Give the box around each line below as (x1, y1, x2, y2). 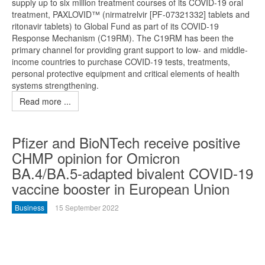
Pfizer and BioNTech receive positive (12, 132, 240, 153)
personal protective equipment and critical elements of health (12, 67, 240, 79)
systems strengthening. (12, 79, 99, 91)
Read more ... (20, 95, 71, 107)
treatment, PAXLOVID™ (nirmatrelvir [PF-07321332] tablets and (12, 8, 250, 20)
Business (15, 202, 44, 212)
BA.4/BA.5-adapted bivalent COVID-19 (12, 163, 253, 183)
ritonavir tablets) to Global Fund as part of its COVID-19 (12, 20, 219, 32)
